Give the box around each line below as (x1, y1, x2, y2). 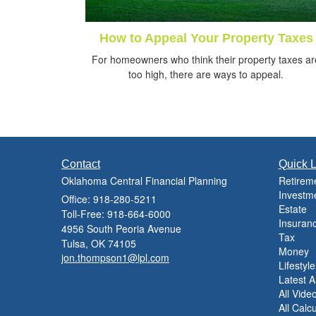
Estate (278, 202, 307, 217)
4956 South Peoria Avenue (61, 221, 181, 236)
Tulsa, (61, 236, 88, 251)
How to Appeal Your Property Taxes (99, 31, 313, 46)
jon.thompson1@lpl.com (61, 250, 169, 265)
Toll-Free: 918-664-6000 (61, 207, 171, 221)
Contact (61, 158, 100, 171)
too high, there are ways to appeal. (128, 67, 284, 82)
